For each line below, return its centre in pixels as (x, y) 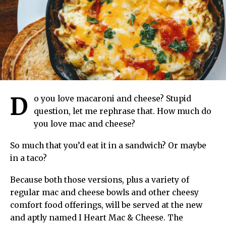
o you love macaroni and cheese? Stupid (112, 99)
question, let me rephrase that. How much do (123, 111)
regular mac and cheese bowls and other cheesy (104, 193)
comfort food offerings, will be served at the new (106, 205)
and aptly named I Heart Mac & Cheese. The (97, 218)
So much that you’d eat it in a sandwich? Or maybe (108, 146)
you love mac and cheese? (84, 124)
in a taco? (29, 158)
